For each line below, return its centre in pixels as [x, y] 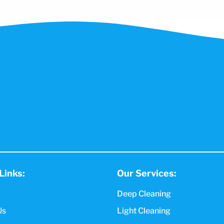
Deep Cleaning [144, 194]
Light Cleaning [144, 211]
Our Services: [147, 173]
